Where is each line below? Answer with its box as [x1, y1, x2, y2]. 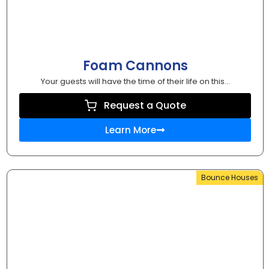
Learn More [105, 123, 156, 136]
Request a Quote [103, 98, 186, 112]
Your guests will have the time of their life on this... [40, 75, 230, 87]
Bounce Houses [201, 172, 258, 183]
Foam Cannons [82, 56, 188, 75]
